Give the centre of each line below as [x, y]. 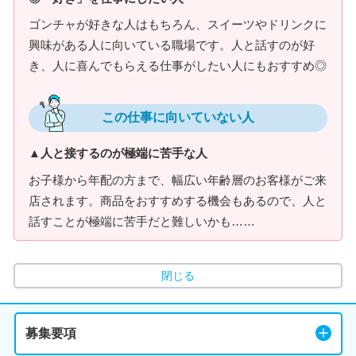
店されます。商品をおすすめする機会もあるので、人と [178, 200]
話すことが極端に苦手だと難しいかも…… [142, 221]
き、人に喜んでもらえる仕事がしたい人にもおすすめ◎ [178, 66]
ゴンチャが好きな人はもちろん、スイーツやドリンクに [178, 24]
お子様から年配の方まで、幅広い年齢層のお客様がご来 [178, 180]
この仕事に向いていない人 [178, 117]
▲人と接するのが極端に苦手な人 [118, 153]
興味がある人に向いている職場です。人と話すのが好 [172, 45]
